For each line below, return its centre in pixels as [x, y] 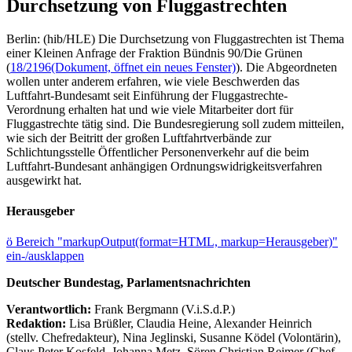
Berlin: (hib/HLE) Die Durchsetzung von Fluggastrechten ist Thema [175, 38]
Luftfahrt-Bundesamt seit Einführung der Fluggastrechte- [147, 95]
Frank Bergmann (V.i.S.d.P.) [165, 310]
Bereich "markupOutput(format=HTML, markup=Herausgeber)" [177, 242]
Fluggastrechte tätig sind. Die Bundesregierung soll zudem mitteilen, [175, 123]
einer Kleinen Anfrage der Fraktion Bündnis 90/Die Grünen [154, 53]
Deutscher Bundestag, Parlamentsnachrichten [128, 283]
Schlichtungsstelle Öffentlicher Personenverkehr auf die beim [158, 152]
